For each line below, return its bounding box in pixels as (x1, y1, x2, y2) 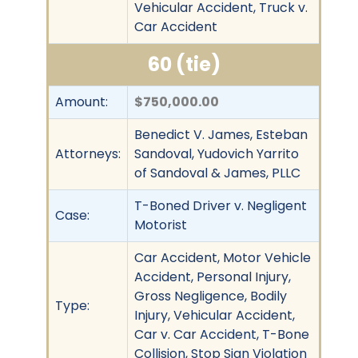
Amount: (55, 92, 108, 111)
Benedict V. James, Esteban (134, 125, 308, 144)
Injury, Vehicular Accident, (134, 305, 295, 324)
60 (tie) (147, 50, 221, 78)
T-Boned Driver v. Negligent (134, 196, 307, 215)
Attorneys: (55, 144, 121, 163)
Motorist (134, 215, 187, 234)
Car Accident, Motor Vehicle (134, 248, 311, 267)
